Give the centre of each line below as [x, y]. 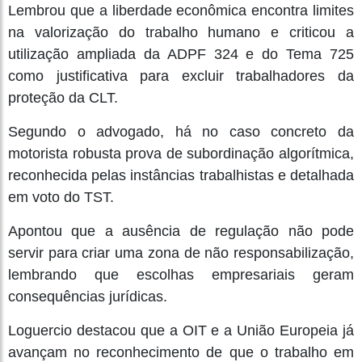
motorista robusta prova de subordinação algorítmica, [181, 153]
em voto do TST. [61, 197]
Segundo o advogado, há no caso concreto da [181, 131]
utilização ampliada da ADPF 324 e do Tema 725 [181, 54]
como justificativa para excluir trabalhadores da [181, 76]
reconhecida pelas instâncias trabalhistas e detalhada [181, 175]
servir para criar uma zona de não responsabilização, [181, 253]
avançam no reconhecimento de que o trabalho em [181, 352]
